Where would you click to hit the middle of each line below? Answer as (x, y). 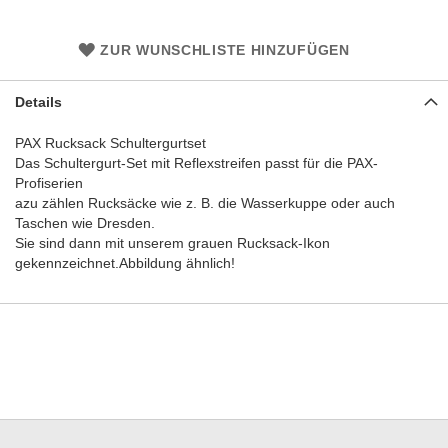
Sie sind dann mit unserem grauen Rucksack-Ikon (172, 243)
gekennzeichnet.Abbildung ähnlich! (125, 263)
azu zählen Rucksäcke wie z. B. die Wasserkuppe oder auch (205, 203)
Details (38, 102)
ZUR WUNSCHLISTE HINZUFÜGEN (225, 50)
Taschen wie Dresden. (85, 223)
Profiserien (49, 183)
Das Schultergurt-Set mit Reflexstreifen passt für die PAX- (196, 163)
